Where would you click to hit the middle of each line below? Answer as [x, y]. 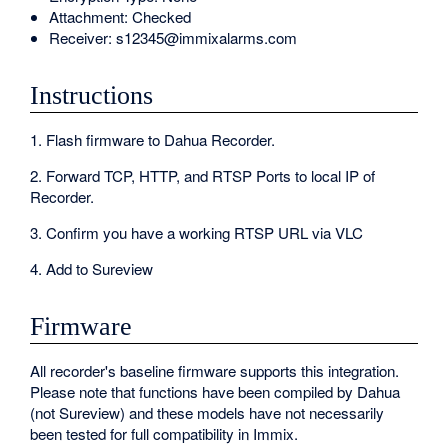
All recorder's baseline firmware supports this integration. [215, 370]
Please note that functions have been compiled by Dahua [215, 391]
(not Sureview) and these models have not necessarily [207, 412]
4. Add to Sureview [92, 269]
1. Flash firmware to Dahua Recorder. [153, 139]
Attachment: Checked [120, 17]
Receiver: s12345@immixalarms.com [173, 38]
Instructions [92, 96]
